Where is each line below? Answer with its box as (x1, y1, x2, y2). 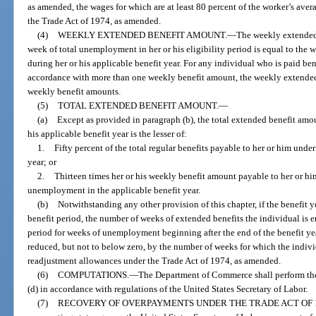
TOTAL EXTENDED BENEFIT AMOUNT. (57, 100, 219, 111)
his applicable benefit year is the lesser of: (28, 128, 188, 140)
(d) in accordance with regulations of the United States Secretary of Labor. (28, 284, 308, 295)
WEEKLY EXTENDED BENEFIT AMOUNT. (57, 30, 227, 41)
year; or (28, 157, 57, 168)
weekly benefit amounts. (28, 86, 121, 97)
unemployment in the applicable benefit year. (28, 185, 201, 196)
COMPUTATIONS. (57, 269, 129, 281)
